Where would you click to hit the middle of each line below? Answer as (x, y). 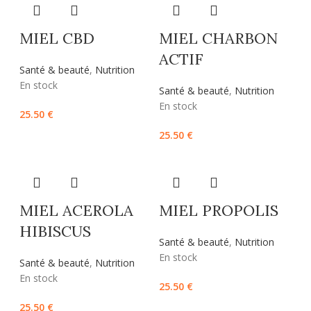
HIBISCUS (55, 232)
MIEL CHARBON (218, 39)
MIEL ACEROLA (76, 211)
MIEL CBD (57, 39)
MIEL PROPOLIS (218, 211)
